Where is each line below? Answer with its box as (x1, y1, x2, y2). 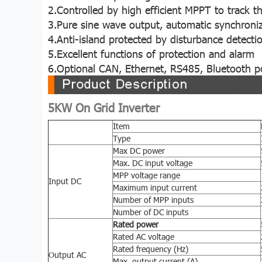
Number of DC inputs (113, 206, 188, 218)
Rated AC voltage (113, 230, 174, 242)
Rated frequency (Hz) (113, 243, 188, 254)
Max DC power (113, 144, 165, 156)
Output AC (49, 249, 86, 260)
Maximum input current (113, 181, 197, 193)
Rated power (113, 218, 158, 230)
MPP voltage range (113, 169, 180, 181)
